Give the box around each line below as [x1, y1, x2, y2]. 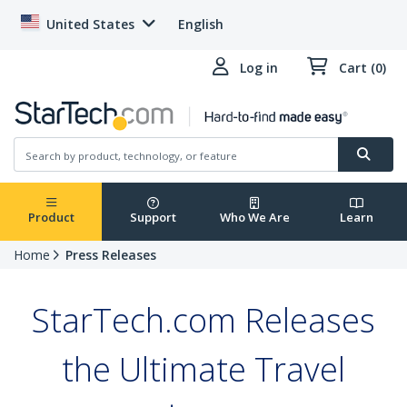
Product [27, 209, 74, 226]
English [178, 15, 223, 33]
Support [129, 209, 176, 226]
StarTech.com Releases [32, 298, 375, 343]
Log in [240, 59, 278, 76]
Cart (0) [339, 59, 386, 76]
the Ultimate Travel [62, 347, 345, 392]
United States [46, 15, 134, 33]
